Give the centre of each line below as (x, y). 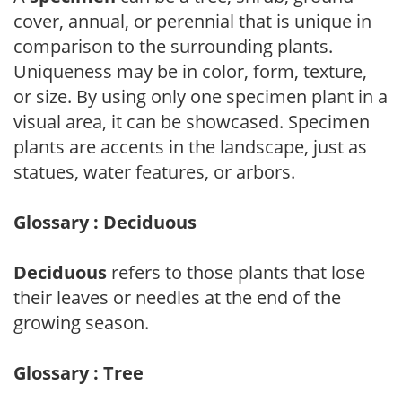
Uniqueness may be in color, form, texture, (190, 71)
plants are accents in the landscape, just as (190, 146)
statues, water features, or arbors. (154, 171)
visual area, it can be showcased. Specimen (192, 121)
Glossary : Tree (79, 372)
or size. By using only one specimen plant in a (201, 96)
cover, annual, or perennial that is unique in (192, 21)
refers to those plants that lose (236, 272)
